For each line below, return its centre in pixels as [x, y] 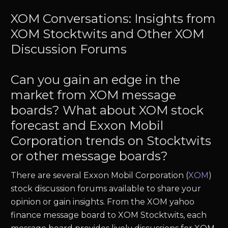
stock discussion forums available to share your [106, 189]
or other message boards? [90, 156]
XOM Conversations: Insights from [113, 19]
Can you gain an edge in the [96, 80]
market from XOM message [94, 95]
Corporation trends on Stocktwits [111, 141]
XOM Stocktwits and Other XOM [108, 34]
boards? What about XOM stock [107, 110]
